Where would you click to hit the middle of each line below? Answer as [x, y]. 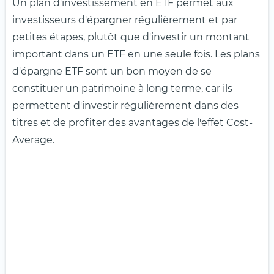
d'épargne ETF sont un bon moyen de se [112, 72]
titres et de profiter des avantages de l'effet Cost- [132, 123]
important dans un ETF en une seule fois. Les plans [136, 54]
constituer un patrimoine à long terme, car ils [122, 89]
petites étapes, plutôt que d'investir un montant [131, 37]
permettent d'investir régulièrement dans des [125, 106]
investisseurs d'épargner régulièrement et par [125, 20]
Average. [33, 140]
